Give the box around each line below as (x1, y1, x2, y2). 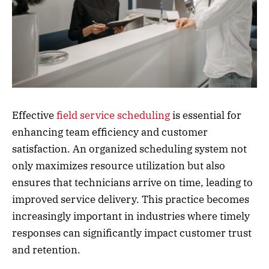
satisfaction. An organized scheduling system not (12, 142, 247, 156)
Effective (12, 108, 56, 122)
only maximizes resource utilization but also (12, 159, 225, 172)
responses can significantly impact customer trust (12, 226, 252, 240)
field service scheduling (56, 108, 170, 122)
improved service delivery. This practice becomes (12, 192, 249, 206)
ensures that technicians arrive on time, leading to (12, 175, 253, 189)
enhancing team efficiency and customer (12, 125, 208, 139)
